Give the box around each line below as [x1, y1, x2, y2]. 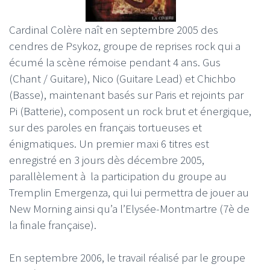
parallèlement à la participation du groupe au [9, 169, 227, 183]
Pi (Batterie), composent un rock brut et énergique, [9, 104, 251, 118]
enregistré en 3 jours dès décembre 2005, [9, 152, 204, 167]
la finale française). [9, 218, 96, 232]
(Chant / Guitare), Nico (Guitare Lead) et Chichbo [9, 71, 236, 86]
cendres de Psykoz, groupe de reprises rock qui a [9, 39, 240, 53]
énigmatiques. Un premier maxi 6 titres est [9, 136, 209, 151]
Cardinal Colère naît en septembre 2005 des [9, 22, 218, 37]
